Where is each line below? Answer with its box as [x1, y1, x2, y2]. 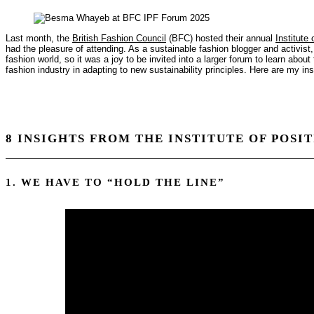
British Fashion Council [72, 32, 166, 43]
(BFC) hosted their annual [166, 32, 275, 43]
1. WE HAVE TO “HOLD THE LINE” [6, 176, 225, 188]
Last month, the [6, 32, 72, 43]
